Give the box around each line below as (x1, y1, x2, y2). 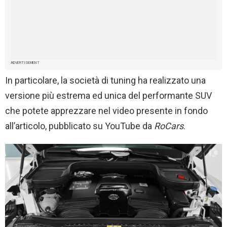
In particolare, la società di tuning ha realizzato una (5, 75, 206, 86)
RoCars (154, 121, 183, 132)
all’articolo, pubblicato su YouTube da (5, 121, 154, 132)
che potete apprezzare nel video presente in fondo (5, 105, 208, 117)
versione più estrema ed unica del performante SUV (5, 90, 212, 101)
